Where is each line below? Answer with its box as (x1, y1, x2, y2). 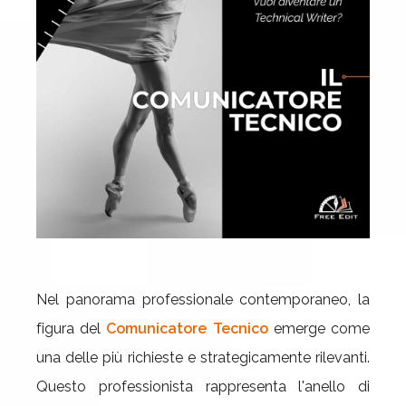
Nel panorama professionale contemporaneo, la (36, 291, 370, 308)
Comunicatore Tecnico (106, 320, 268, 337)
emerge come (267, 320, 371, 337)
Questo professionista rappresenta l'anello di (36, 378, 370, 395)
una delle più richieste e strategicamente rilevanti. (36, 349, 370, 366)
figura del (36, 320, 107, 337)
